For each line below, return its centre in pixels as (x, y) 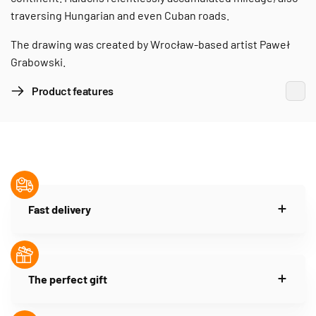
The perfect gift (68, 279)
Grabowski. (38, 61)
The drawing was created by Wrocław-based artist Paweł (150, 44)
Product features (73, 91)
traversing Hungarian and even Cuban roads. (120, 15)
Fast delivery (60, 209)
